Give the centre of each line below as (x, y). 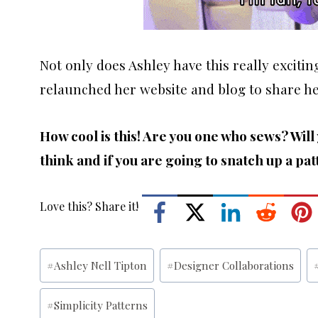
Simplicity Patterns (101, 305)
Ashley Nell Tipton (101, 266)
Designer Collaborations (234, 266)
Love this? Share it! (89, 206)
